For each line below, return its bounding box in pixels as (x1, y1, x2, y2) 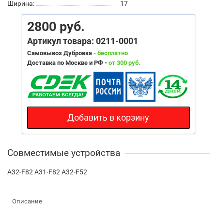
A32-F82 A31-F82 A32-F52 (7, 168, 87, 176)
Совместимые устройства (7, 147, 120, 158)
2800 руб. (27, 18, 85, 34)
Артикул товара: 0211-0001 (27, 35, 138, 46)
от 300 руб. (108, 59, 140, 66)
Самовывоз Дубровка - (27, 49, 97, 57)
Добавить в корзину (67, 112, 150, 123)
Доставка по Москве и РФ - (27, 59, 108, 66)
